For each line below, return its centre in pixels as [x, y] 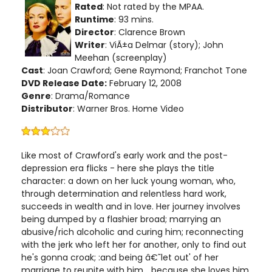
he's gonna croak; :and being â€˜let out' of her [120, 257]
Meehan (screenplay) [121, 58]
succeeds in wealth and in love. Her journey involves [131, 206]
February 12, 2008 [144, 83]
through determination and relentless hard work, [124, 194]
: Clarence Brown [150, 32]
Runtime [94, 19]
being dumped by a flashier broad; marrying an [121, 219]
